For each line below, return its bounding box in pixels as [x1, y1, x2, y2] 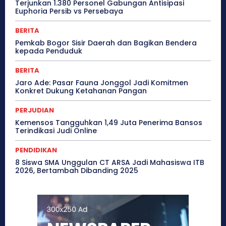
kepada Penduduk [15, 46, 82, 56]
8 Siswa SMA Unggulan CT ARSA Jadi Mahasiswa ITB [15, 157, 204, 168]
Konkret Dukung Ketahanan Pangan [15, 86, 147, 96]
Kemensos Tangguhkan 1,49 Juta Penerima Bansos [15, 118, 202, 128]
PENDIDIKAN [15, 145, 57, 155]
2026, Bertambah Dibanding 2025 [15, 165, 138, 176]
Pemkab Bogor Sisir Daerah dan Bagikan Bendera [15, 38, 197, 48]
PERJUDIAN [15, 105, 54, 116]
